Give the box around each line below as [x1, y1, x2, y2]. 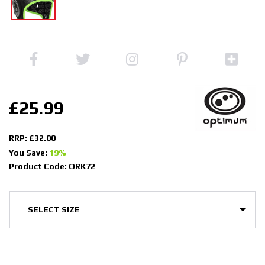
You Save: [9, 147, 49, 157]
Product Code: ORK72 [9, 161, 95, 171]
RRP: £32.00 [9, 132, 56, 143]
